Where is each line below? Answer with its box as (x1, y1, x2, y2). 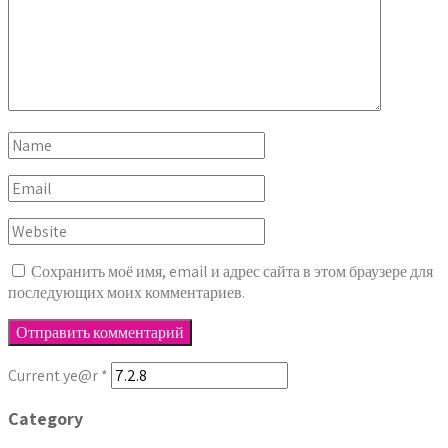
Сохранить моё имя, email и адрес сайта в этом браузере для (31, 260, 433, 282)
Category (8, 406, 83, 430)
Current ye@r (8, 364, 101, 386)
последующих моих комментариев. (8, 281, 245, 303)
